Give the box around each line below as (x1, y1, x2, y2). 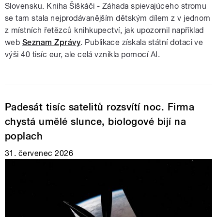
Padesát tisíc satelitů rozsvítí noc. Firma (5, 101, 195, 113)
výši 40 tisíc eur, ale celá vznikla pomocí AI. (5, 49, 160, 59)
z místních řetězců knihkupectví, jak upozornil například (5, 25, 204, 35)
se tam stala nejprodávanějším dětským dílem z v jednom (5, 13, 211, 23)
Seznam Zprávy (22, 37, 81, 47)
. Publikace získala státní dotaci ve (80, 37, 203, 47)
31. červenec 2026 (5, 148, 74, 158)
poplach (5, 130, 43, 142)
